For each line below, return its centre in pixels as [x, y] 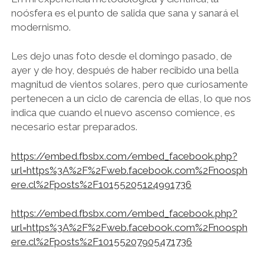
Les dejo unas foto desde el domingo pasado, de [121, 56]
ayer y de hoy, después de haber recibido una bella [125, 70]
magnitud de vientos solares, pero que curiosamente [129, 84]
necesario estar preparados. [74, 127]
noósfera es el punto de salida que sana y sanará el [124, 13]
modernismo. [41, 27]
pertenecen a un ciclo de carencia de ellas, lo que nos [131, 98]
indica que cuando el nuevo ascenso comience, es [123, 113]
